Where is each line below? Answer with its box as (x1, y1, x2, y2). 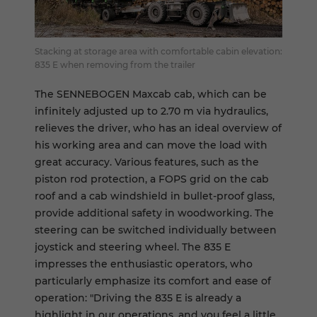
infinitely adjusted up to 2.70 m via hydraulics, (35, 105, 268, 118)
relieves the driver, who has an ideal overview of (35, 122, 282, 135)
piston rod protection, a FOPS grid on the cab (35, 173, 269, 186)
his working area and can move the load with (35, 139, 267, 152)
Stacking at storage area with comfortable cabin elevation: (35, 46, 282, 57)
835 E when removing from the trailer (35, 59, 195, 71)
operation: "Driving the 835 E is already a (35, 292, 241, 305)
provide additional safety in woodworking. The (35, 207, 274, 220)
